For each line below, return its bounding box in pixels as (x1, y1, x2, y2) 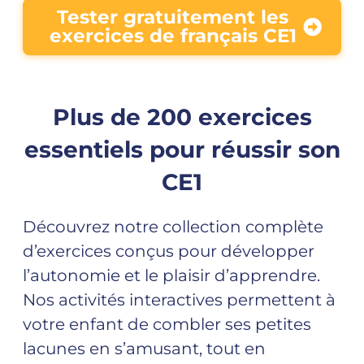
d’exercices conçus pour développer (23, 241, 314, 262)
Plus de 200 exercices (52, 103, 312, 132)
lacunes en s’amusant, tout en (23, 339, 266, 359)
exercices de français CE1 (49, 24, 297, 48)
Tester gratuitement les (57, 6, 288, 29)
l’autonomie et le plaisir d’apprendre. (23, 266, 320, 286)
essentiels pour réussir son (24, 136, 340, 164)
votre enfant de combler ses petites (23, 314, 311, 335)
